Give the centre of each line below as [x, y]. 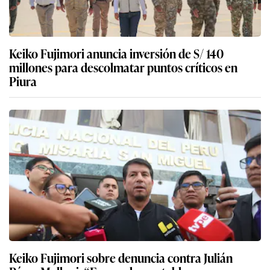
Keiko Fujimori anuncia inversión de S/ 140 [116, 53]
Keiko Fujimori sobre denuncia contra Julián [121, 258]
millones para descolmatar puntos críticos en [123, 67]
